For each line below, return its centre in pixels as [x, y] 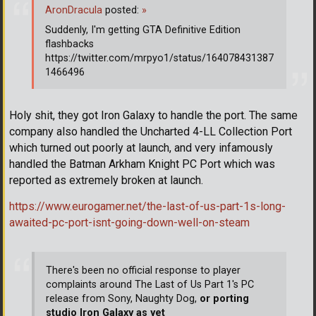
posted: [122, 11]
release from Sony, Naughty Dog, [123, 299]
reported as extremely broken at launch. [106, 180]
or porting [224, 299]
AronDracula [74, 11]
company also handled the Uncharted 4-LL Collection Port [151, 131]
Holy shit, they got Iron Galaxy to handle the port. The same [153, 115]
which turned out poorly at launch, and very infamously [141, 147]
